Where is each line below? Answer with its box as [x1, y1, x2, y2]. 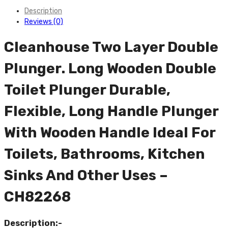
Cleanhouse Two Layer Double [4, 39, 218, 55]
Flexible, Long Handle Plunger [4, 103, 218, 120]
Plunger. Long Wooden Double [4, 60, 216, 77]
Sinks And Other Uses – [4, 167, 168, 184]
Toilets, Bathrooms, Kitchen [4, 146, 205, 162]
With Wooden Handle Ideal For [4, 124, 215, 141]
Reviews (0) [24, 17, 63, 26]
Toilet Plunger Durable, [4, 81, 170, 98]
